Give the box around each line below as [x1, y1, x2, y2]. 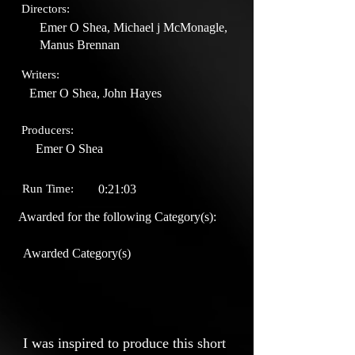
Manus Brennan [40, 38, 120, 52]
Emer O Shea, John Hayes [29, 86, 162, 100]
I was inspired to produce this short [23, 335, 226, 351]
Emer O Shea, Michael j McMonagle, [40, 21, 227, 34]
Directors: [21, 2, 70, 15]
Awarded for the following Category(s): [18, 210, 216, 223]
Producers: [21, 124, 74, 136]
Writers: [21, 68, 59, 81]
